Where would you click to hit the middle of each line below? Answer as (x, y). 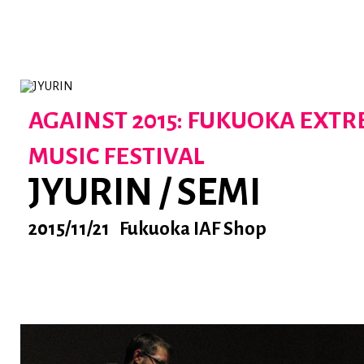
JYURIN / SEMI (145, 193)
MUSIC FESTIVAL (116, 156)
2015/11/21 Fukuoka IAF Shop (147, 229)
